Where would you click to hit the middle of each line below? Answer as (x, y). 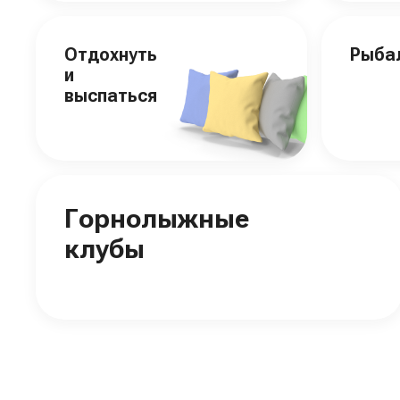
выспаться (111, 96)
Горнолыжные (157, 218)
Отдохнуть (111, 54)
